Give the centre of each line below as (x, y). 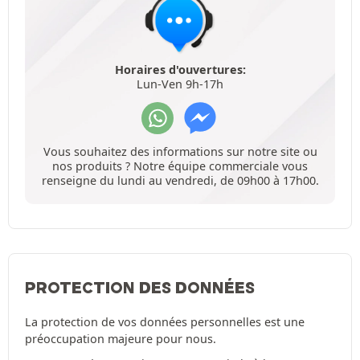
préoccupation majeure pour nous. (121, 339)
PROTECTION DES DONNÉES (140, 288)
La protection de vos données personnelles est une (165, 322)
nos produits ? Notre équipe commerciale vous (180, 166)
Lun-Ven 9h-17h (180, 84)
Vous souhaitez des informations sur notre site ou (180, 152)
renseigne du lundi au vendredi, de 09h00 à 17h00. (180, 181)
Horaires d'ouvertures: (180, 70)
